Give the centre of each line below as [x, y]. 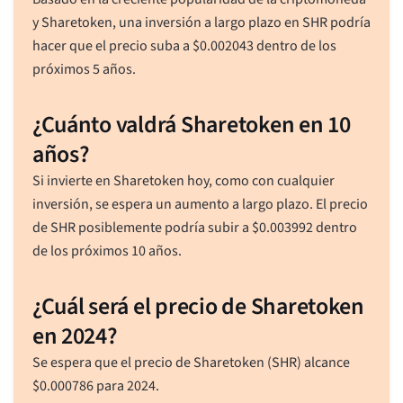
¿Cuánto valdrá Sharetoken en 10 [191, 124]
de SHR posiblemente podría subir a [142, 227]
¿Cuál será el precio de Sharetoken [198, 306]
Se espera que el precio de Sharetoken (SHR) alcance [191, 362]
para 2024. [126, 385]
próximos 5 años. [84, 69]
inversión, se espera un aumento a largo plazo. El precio [200, 204]
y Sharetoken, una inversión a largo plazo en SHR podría [201, 22]
